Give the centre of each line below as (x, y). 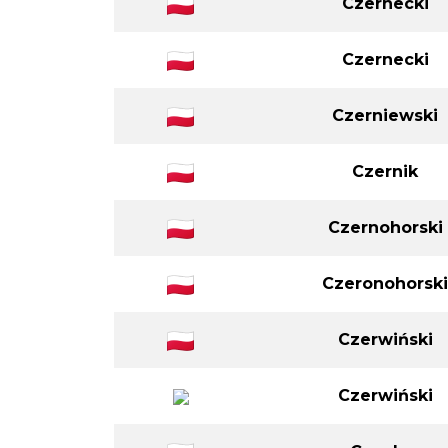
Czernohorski (385, 227)
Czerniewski (385, 115)
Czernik (385, 171)
